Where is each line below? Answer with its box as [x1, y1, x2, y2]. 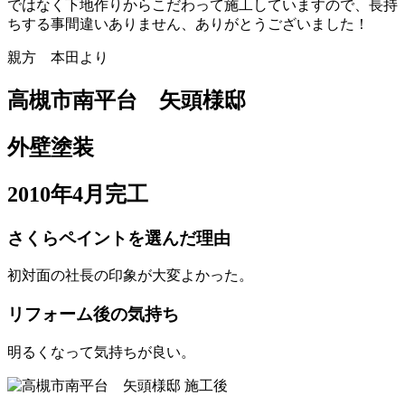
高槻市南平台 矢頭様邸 [7, 89, 246, 112]
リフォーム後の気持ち [7, 305, 179, 325]
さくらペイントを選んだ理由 [7, 228, 231, 248]
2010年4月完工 [7, 182, 148, 206]
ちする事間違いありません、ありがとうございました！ [7, 16, 369, 33]
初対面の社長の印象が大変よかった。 [7, 268, 253, 284]
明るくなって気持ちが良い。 [7, 344, 195, 360]
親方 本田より [7, 50, 108, 66]
